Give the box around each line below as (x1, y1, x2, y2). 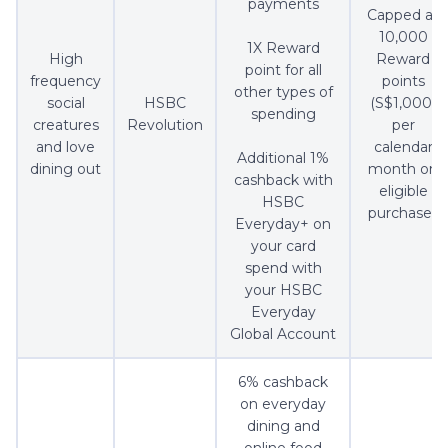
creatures (32, 116, 99, 135)
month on (368, 160, 438, 179)
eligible (378, 182, 428, 201)
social (46, 94, 85, 113)
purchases (367, 204, 439, 223)
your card (250, 237, 316, 256)
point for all (244, 61, 322, 80)
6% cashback (238, 373, 328, 392)
